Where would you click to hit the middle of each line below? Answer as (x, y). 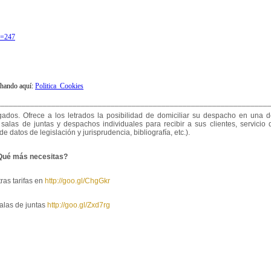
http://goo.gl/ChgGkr (77, 181)
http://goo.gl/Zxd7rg (78, 205)
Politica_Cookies (59, 86)
